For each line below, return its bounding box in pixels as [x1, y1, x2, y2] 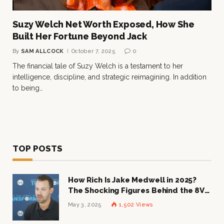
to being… [12, 83, 43, 92]
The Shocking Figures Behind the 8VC [68, 185, 210, 195]
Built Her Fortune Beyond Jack [12, 30, 147, 41]
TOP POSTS [12, 143, 62, 153]
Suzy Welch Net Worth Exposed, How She [12, 18, 194, 29]
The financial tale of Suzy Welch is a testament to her [12, 61, 183, 70]
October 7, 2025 [71, 47, 115, 54]
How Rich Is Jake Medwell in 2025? [68, 175, 197, 184]
